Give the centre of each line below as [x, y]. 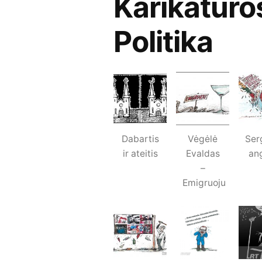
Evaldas [203, 153]
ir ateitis [140, 153]
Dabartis [140, 139]
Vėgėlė [203, 139]
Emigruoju [204, 182]
